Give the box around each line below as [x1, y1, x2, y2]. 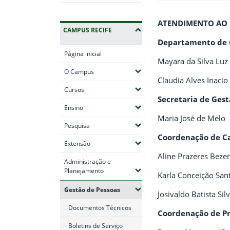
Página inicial [64, 49, 102, 58]
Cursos [64, 85, 84, 94]
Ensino [64, 103, 83, 112]
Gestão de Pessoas [64, 185, 120, 194]
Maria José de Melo [158, 113, 225, 124]
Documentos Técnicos [68, 203, 131, 212]
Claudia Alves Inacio [158, 75, 228, 86]
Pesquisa [64, 121, 90, 130]
